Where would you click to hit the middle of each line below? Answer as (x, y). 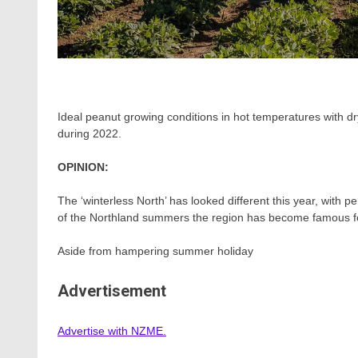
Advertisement (112, 291)
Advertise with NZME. (112, 331)
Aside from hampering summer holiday (155, 251)
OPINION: (83, 167)
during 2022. (89, 133)
